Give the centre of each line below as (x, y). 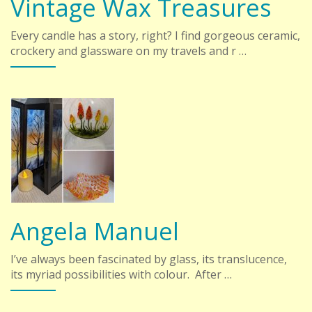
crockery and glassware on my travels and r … (128, 51)
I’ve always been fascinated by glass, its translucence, (149, 259)
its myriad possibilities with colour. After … (121, 275)
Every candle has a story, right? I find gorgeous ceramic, (155, 36)
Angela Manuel (95, 231)
